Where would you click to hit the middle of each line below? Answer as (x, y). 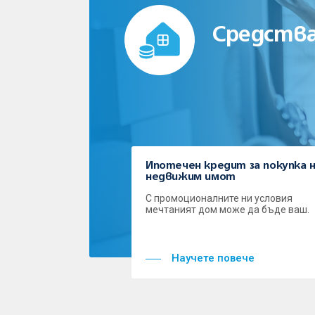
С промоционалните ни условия (219, 198)
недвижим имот (191, 176)
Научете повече (213, 258)
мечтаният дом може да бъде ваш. (227, 209)
